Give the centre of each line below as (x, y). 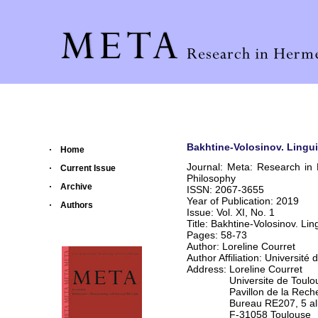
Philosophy (211, 179)
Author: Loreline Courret (241, 247)
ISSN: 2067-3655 (225, 190)
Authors (77, 205)
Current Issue (88, 168)
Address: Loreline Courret (245, 269)
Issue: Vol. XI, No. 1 (232, 213)
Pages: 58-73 (217, 235)
